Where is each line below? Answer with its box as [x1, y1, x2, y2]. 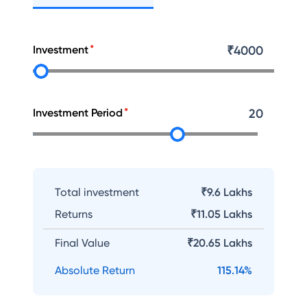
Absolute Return [55, 264, 135, 277]
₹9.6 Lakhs [201, 186, 252, 199]
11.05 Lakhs [197, 208, 252, 221]
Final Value [55, 236, 110, 249]
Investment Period [33, 106, 123, 119]
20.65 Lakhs [193, 236, 252, 249]
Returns [55, 208, 93, 221]
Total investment [55, 186, 139, 199]
